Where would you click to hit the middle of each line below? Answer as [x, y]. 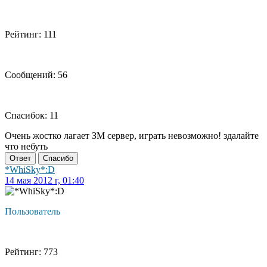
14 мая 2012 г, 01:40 [44, 181]
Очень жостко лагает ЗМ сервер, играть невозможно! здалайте [132, 136]
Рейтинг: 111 [31, 35]
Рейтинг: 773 [31, 252]
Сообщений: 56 [36, 75]
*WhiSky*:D [30, 170]
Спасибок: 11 [32, 116]
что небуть [26, 147]
